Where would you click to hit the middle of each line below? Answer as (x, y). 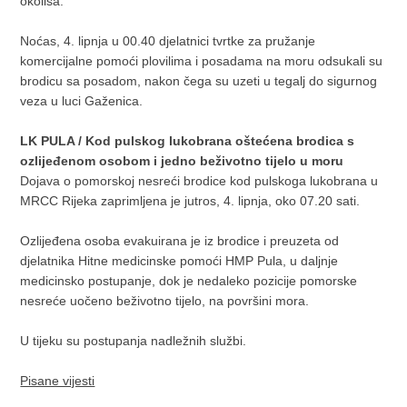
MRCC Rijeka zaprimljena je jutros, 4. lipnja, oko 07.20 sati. (190, 200)
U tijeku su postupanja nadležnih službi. (134, 340)
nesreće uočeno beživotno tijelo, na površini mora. (165, 300)
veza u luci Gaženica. (82, 100)
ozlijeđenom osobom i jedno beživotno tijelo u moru (182, 160)
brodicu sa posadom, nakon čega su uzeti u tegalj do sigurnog (199, 80)
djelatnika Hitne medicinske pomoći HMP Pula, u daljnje (179, 260)
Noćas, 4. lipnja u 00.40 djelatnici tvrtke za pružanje (168, 40)
